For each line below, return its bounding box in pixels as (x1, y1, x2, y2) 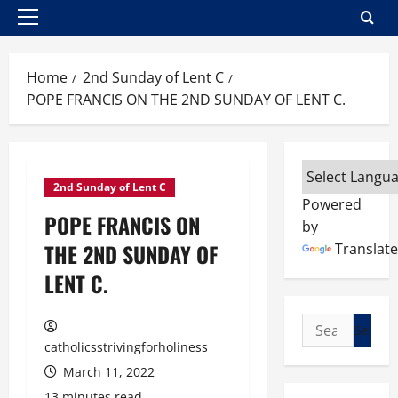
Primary (27, 17, 76, 35)
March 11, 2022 (60, 363, 155, 380)
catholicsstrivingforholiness (44, 338, 208, 355)
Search (300, 314, 349, 333)
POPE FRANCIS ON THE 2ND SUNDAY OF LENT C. (27, 90, 346, 109)
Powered (301, 195, 362, 214)
